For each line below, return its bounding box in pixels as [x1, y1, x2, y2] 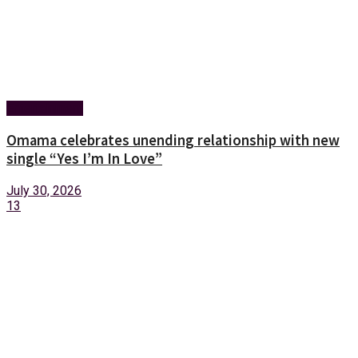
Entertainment [6, 101, 83, 117]
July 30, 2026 [6, 182, 82, 198]
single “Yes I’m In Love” [6, 149, 162, 168]
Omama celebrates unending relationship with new [6, 130, 340, 149]
